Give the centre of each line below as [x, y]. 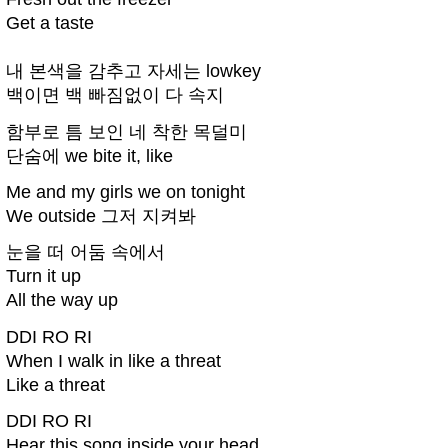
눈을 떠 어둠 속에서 [85, 252]
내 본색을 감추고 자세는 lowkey [133, 71]
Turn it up [43, 276]
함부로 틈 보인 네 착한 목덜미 [126, 131]
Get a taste [50, 23]
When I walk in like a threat [113, 360]
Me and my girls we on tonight [125, 192]
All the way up [62, 300]
